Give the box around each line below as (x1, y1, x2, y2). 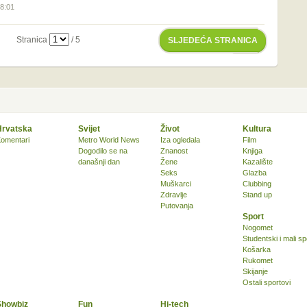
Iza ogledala (160, 136, 200, 144)
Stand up (243, 191, 272, 199)
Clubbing (243, 180, 271, 188)
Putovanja (160, 201, 193, 210)
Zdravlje (160, 191, 187, 199)
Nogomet (243, 223, 273, 232)
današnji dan (78, 158, 120, 166)
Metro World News (78, 136, 140, 144)
